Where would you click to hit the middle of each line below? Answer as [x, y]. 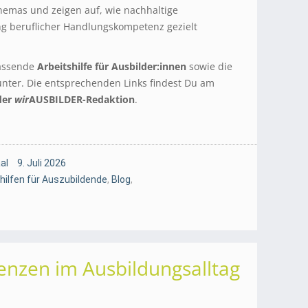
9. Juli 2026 [42, 163]
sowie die [209, 66]
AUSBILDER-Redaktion [82, 99]
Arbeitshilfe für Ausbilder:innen [112, 66]
